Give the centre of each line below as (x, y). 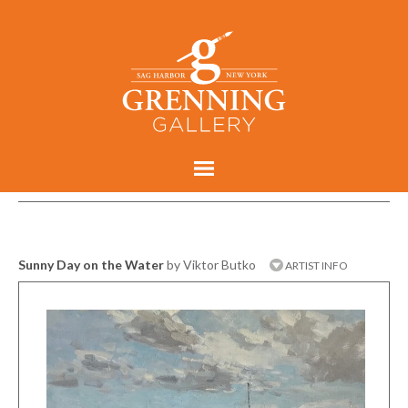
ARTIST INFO (316, 265)
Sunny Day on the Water (91, 264)
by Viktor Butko (211, 264)
